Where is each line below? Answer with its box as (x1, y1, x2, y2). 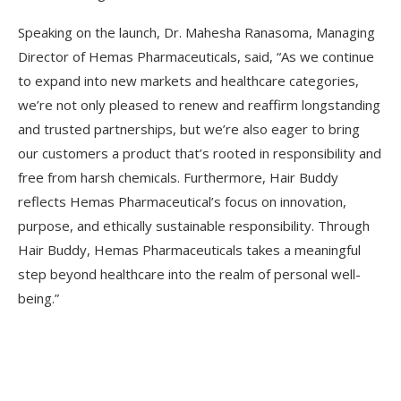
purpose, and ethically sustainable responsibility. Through (18, 217, 370, 235)
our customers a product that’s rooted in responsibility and (18, 144, 381, 162)
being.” (18, 289, 59, 307)
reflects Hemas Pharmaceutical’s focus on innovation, (18, 192, 346, 210)
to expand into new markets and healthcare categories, (18, 72, 359, 90)
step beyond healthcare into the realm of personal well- (18, 265, 361, 283)
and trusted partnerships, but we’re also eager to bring (18, 120, 360, 138)
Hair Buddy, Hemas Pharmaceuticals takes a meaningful (18, 241, 361, 259)
